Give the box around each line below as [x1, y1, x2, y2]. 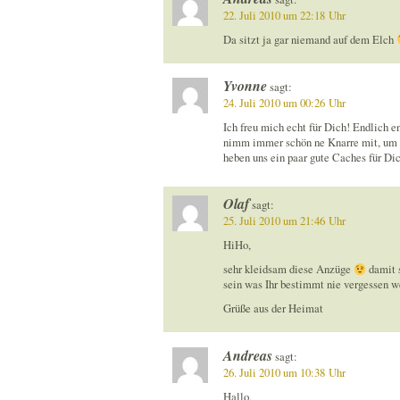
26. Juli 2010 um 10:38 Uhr [222, 364, 346, 380]
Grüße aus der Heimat [222, 301, 323, 317]
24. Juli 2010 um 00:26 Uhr [222, 96, 346, 112]
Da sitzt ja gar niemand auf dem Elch [222, 31, 396, 47]
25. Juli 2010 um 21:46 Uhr [222, 213, 346, 229]
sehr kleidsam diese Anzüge [222, 262, 354, 278]
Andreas [222, 345, 272, 365]
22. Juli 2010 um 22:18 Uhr [222, 7, 346, 23]
